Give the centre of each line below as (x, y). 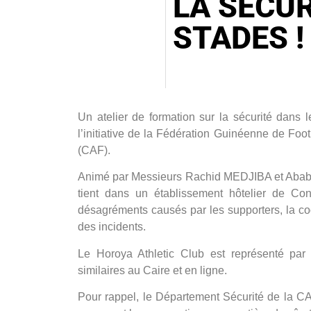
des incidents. (112, 227)
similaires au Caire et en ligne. (152, 270)
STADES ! (238, 37)
